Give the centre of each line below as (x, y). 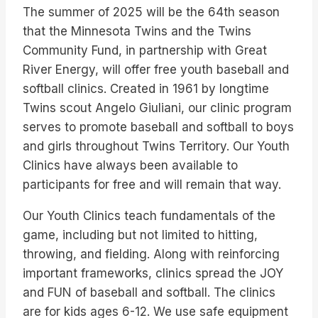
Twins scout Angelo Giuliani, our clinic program (157, 108)
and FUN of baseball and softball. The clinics (149, 292)
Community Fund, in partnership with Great (145, 50)
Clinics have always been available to (130, 165)
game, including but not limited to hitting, (140, 235)
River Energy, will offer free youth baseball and (156, 69)
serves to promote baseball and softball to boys (158, 127)
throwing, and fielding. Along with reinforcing (151, 254)
